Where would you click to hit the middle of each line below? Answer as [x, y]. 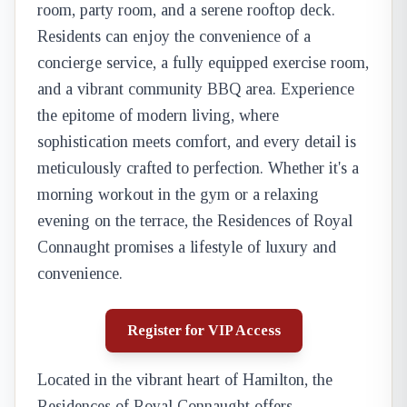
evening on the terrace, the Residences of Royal [195, 221]
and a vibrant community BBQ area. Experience [196, 89]
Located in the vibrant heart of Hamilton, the [185, 380]
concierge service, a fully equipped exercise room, [203, 63]
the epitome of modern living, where [158, 115]
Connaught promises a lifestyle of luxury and [187, 247]
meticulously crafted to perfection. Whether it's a [198, 168]
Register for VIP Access [203, 330]
